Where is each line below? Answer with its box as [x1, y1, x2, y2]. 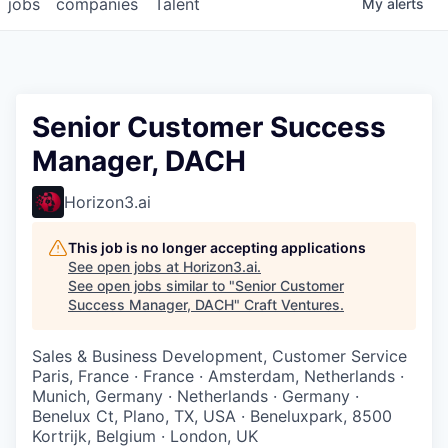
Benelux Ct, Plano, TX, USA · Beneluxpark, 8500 [32, 405, 392, 426]
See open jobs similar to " [68, 276, 235, 294]
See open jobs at [68, 257, 183, 275]
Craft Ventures [244, 295, 340, 313]
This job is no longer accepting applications [68, 238, 366, 256]
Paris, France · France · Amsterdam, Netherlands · [32, 365, 404, 386]
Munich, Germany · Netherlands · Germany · [32, 385, 359, 406]
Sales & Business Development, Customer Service [32, 345, 407, 366]
